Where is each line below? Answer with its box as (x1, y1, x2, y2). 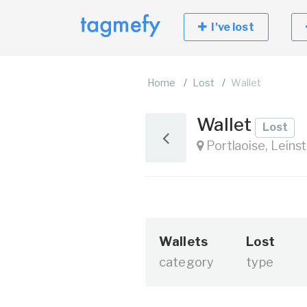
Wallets (159, 234, 208, 249)
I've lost (207, 21, 254, 34)
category (159, 255, 214, 269)
